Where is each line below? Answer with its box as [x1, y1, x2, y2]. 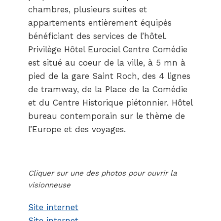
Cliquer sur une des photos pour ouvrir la [28, 169, 177, 178]
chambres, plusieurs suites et [28, 4, 147, 15]
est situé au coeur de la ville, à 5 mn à [28, 58, 185, 68]
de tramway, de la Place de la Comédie [28, 84, 187, 95]
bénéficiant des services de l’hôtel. [28, 31, 167, 41]
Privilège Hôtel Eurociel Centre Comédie [28, 44, 187, 55]
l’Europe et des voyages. [28, 124, 126, 135]
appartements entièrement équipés [28, 18, 172, 28]
